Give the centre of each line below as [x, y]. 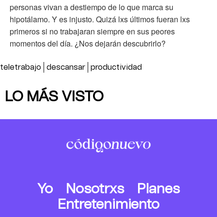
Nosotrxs [95, 189]
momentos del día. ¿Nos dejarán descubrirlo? [88, 44]
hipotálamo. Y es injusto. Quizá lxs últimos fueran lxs [100, 19]
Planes [158, 189]
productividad [116, 68]
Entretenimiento [108, 205]
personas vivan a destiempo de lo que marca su [92, 7]
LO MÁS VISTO [54, 97]
